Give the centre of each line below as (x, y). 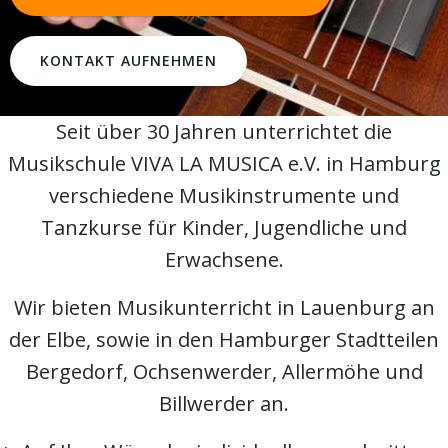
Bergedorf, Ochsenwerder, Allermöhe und (224, 371)
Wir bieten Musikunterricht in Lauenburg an (224, 307)
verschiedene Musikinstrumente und (224, 195)
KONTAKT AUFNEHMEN (128, 60)
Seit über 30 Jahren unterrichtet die (224, 131)
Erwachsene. (224, 259)
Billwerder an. (224, 403)
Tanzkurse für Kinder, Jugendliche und (224, 227)
